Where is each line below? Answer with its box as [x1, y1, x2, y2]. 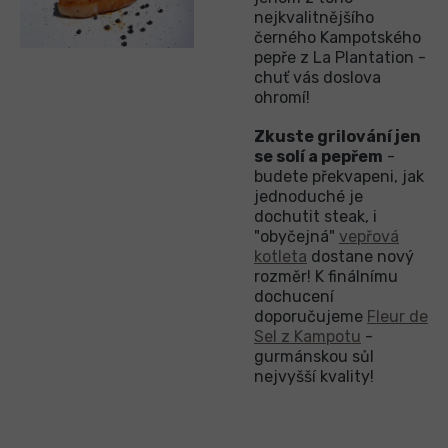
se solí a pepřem [254, 146, 383, 166]
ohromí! [254, 87, 310, 107]
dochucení [254, 286, 334, 306]
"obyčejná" [254, 226, 339, 246]
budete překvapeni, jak [254, 166, 424, 186]
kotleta [254, 246, 307, 266]
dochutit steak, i [254, 206, 377, 226]
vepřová [339, 226, 399, 246]
